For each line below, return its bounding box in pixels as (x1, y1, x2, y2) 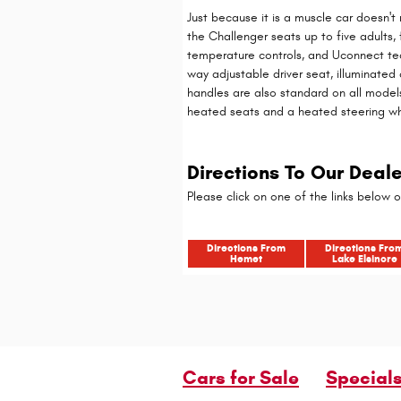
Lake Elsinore (331, 251, 397, 265)
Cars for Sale (183, 365, 299, 389)
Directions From (207, 240, 286, 254)
